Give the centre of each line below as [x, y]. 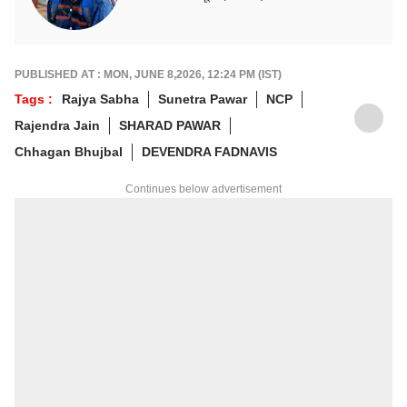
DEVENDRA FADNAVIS [209, 151]
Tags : [34, 99]
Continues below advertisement [203, 189]
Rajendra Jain [57, 125]
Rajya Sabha [100, 99]
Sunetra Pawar [203, 99]
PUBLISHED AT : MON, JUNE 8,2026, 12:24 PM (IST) [148, 74]
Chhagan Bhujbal [69, 151]
